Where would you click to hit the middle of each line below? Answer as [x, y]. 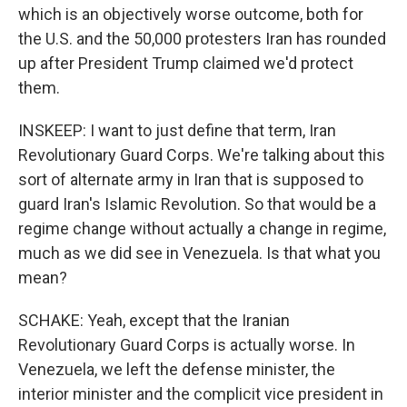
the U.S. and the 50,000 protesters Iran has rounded [202, 39]
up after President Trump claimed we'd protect [186, 63]
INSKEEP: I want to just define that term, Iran [177, 130]
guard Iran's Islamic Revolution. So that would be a [197, 204]
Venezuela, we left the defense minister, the [177, 369]
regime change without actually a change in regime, [202, 228]
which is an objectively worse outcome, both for [191, 14]
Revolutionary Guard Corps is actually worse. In [187, 345]
